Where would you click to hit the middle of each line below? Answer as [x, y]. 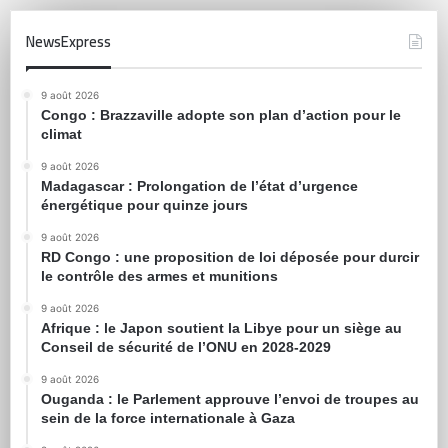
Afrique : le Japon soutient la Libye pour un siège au [221, 327]
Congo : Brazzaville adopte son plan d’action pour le [221, 114]
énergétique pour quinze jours [144, 204]
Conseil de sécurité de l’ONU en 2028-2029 [186, 346]
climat [61, 133]
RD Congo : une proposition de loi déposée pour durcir [230, 256]
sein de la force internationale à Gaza [168, 417]
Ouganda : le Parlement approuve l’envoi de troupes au [230, 398]
